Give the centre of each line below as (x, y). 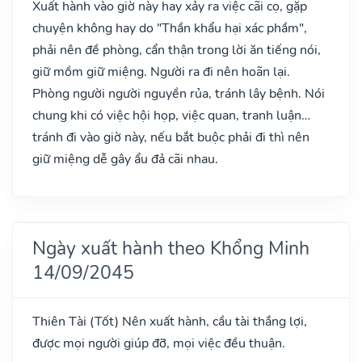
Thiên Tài (61, 321)
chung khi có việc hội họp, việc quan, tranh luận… (171, 115)
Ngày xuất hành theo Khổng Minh (171, 248)
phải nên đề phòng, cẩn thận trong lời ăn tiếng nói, (177, 50)
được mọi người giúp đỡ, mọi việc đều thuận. (159, 343)
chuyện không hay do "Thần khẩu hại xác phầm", (170, 28)
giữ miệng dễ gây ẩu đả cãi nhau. (125, 159)
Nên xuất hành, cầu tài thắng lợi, (213, 321)
